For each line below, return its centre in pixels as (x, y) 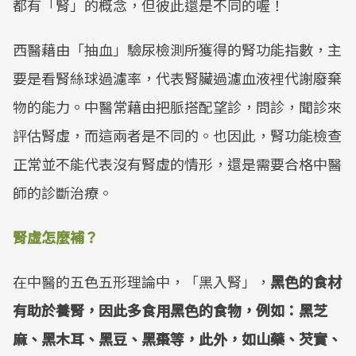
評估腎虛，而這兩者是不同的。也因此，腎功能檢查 (177, 135)
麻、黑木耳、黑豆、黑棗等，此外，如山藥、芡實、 (177, 339)
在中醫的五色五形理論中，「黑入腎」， (141, 281)
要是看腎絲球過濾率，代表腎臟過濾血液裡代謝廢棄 (177, 78)
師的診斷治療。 (63, 192)
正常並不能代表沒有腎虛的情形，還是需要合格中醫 (177, 164)
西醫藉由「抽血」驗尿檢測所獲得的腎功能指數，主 (177, 49)
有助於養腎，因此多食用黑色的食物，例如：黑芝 (170, 310)
